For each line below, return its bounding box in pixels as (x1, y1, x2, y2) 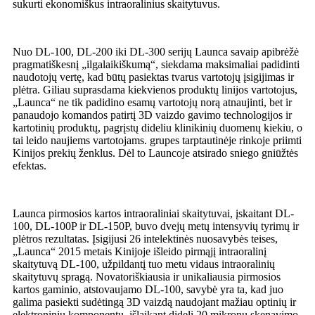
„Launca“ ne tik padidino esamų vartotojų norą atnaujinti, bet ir (13, 96, 292, 109)
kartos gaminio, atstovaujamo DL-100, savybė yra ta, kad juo (13, 283, 283, 296)
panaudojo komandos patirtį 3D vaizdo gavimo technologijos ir (13, 109, 292, 122)
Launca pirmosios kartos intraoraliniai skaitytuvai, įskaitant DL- (13, 207, 294, 220)
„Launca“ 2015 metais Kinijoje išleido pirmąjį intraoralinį (13, 245, 266, 258)
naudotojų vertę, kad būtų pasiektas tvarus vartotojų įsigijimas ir (13, 71, 294, 84)
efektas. (13, 160, 46, 172)
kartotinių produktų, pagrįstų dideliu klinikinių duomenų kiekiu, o (13, 122, 302, 134)
